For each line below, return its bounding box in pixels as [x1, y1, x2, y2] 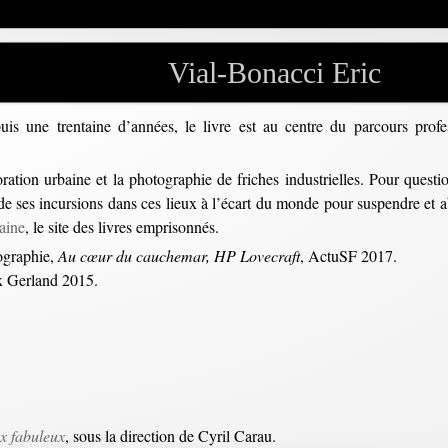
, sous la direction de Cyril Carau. [65, 425, 276, 446]
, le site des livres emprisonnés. [25, 216, 219, 237]
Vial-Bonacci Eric [167, 56, 381, 89]
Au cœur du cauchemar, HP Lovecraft [58, 245, 300, 266]
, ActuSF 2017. [300, 245, 397, 266]
